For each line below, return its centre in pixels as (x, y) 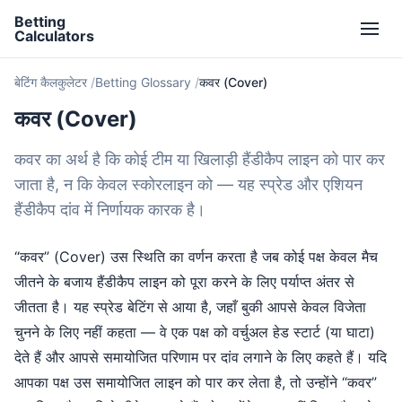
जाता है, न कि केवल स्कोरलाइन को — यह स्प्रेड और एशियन (188, 184)
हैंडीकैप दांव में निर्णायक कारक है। (110, 210)
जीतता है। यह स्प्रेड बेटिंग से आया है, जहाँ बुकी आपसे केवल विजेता (190, 307)
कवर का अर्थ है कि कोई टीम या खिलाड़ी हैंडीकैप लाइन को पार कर (200, 159)
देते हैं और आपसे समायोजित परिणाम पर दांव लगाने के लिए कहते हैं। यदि (201, 357)
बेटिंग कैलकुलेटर (51, 82)
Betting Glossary (143, 82)
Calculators (54, 36)
